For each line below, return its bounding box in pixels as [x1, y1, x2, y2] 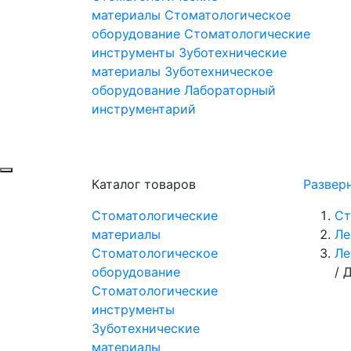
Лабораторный [184, 82, 276, 99]
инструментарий [92, 101, 196, 118]
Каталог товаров [92, 176, 196, 193]
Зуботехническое [165, 63, 273, 80]
